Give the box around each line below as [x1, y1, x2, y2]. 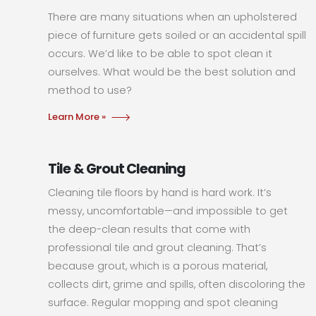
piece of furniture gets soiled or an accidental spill [48, 28, 307, 42]
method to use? [48, 83, 133, 97]
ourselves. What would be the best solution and [48, 64, 296, 79]
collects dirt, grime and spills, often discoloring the [48, 276, 306, 291]
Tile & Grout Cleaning [48, 159, 186, 178]
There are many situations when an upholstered [48, 9, 298, 24]
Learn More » [48, 109, 107, 123]
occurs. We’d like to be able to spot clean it [48, 46, 273, 61]
